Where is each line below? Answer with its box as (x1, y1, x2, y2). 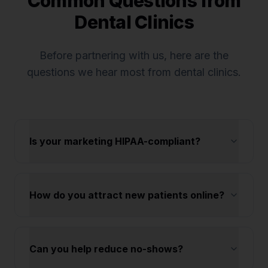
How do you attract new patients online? (29, 189, 224, 201)
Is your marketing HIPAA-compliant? (29, 135, 200, 147)
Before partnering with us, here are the (39, 49, 229, 62)
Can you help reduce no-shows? (29, 243, 183, 255)
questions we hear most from (27, 66, 174, 78)
